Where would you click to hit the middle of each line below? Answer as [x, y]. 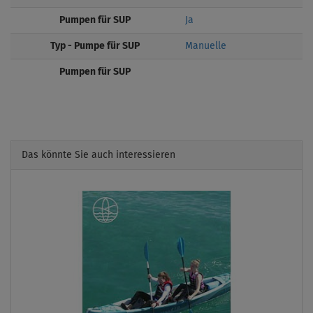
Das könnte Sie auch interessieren [99, 155]
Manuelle [206, 46]
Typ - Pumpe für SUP [95, 46]
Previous [66, 199]
